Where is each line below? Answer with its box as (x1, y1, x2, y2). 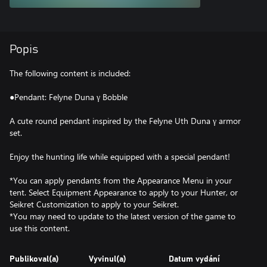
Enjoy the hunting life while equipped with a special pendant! (10, 150, 230, 162)
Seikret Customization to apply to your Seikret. (10, 198, 179, 210)
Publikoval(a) (10, 254, 59, 263)
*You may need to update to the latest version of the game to (10, 210, 235, 222)
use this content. (10, 222, 70, 234)
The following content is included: (10, 67, 131, 79)
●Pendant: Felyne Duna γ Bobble (10, 91, 128, 103)
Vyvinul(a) (89, 254, 127, 263)
